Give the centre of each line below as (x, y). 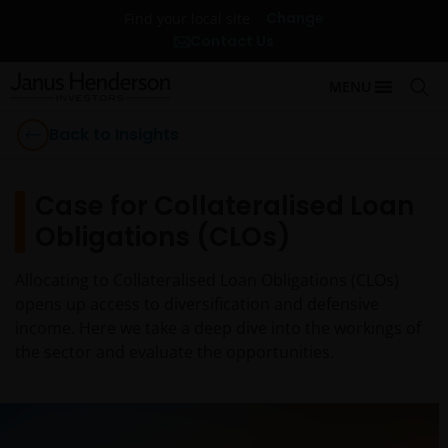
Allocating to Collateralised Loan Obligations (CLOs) (207, 280)
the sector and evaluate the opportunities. (174, 352)
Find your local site (195, 18)
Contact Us (232, 41)
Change (295, 18)
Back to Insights (114, 134)
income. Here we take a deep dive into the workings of (218, 328)
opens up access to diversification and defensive (197, 304)
